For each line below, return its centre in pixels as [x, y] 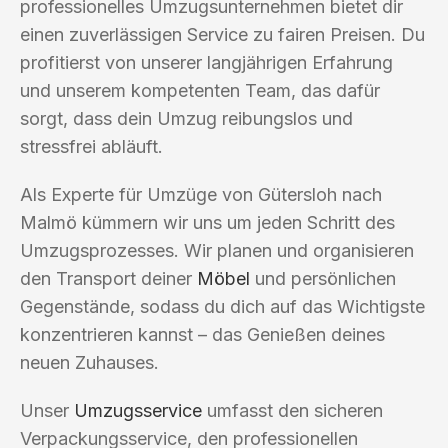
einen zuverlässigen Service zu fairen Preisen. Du [222, 34]
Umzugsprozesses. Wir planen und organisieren [217, 250]
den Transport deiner [108, 278]
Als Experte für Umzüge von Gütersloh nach [201, 194]
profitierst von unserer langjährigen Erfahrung [206, 62]
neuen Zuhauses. [89, 362]
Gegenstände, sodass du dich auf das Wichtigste [222, 306]
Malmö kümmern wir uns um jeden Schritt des [207, 222]
